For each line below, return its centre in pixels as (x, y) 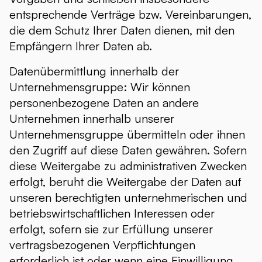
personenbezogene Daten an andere (104, 103)
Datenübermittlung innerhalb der (94, 71)
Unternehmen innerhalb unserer (92, 118)
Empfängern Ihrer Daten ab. (81, 46)
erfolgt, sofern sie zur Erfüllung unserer (111, 229)
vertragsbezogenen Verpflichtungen (102, 245)
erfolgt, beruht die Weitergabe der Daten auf (125, 182)
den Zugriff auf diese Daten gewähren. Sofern (128, 150)
